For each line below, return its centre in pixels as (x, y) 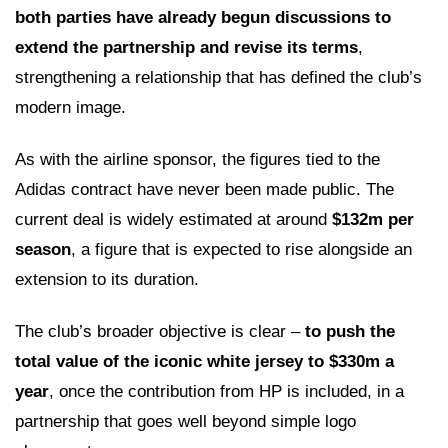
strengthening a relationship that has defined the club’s (218, 77)
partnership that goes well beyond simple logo (185, 421)
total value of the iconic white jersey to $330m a (204, 361)
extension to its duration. (107, 279)
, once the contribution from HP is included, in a (226, 391)
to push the (350, 331)
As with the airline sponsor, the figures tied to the (197, 159)
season (43, 249)
